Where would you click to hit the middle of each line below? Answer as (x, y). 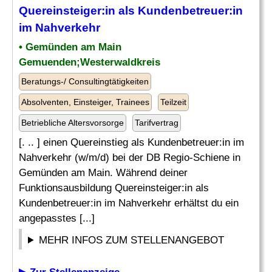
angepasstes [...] (57, 218)
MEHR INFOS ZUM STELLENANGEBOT (132, 240)
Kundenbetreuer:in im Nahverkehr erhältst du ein (129, 203)
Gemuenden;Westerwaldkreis (90, 62)
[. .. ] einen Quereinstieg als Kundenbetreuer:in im (131, 142)
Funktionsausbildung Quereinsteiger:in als (114, 188)
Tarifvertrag (157, 123)
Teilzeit (173, 102)
